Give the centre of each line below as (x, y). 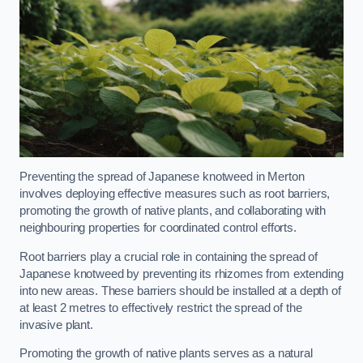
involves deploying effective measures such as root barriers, (175, 194)
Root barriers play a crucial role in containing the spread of (169, 256)
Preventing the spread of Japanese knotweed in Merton (162, 177)
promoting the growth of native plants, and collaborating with (173, 211)
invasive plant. (56, 325)
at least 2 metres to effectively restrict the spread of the (161, 307)
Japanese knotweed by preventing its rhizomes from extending (181, 273)
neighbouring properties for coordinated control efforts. (158, 228)
